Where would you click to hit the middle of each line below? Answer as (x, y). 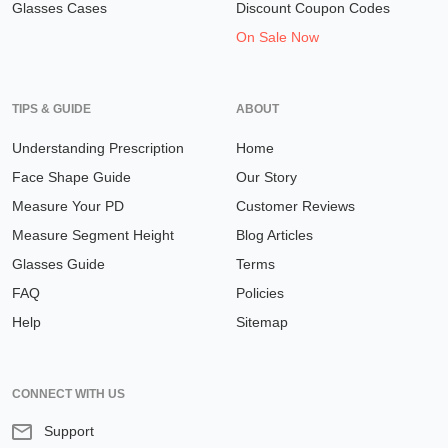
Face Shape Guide (71, 177)
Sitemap (262, 322)
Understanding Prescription (98, 148)
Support (69, 431)
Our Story (266, 177)
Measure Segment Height (93, 235)
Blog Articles (274, 235)
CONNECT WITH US (68, 394)
